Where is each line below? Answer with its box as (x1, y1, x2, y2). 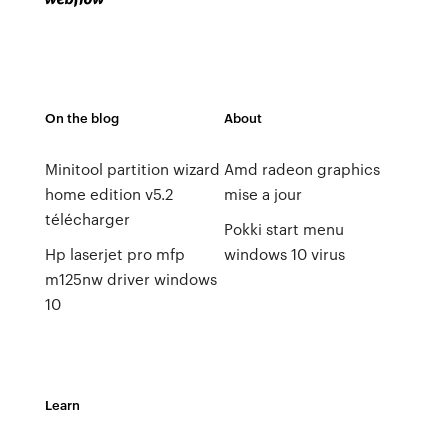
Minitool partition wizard (44, 158, 220, 180)
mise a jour (223, 183, 302, 205)
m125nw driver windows (44, 268, 217, 290)
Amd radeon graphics (223, 158, 380, 180)
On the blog (44, 108, 119, 127)
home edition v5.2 (44, 183, 173, 205)
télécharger (44, 208, 130, 230)
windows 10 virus (223, 243, 345, 265)
